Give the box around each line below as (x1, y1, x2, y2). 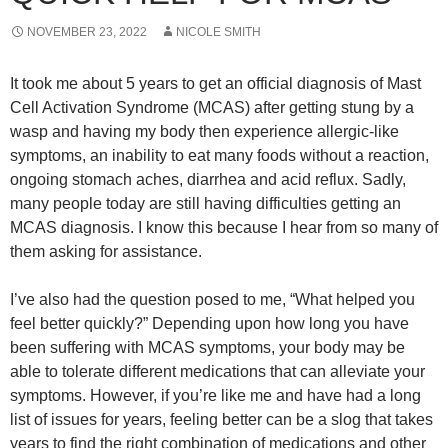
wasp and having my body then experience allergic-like (10, 123, 399, 140)
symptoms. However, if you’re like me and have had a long (10, 387, 421, 404)
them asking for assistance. (10, 243, 202, 260)
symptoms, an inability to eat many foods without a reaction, (10, 147, 429, 164)
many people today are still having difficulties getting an (10, 195, 401, 212)
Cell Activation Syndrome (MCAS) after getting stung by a (10, 99, 414, 116)
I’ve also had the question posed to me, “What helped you (10, 291, 415, 308)
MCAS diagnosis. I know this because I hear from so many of (10, 219, 438, 236)
